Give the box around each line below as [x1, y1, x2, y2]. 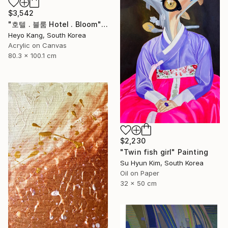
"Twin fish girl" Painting [120, 147, 208, 156]
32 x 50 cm [120, 179, 157, 187]
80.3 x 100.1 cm [8, 51, 56, 60]
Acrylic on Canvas [8, 41, 67, 50]
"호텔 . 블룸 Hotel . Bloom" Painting [101, 20, 108, 29]
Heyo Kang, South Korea [8, 31, 86, 40]
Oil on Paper [120, 168, 159, 177]
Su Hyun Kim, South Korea [120, 158, 204, 167]
